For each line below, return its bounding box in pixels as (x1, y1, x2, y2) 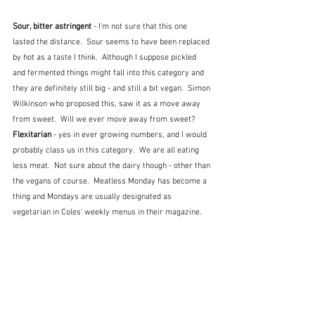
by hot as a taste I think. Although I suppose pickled (13, 53, 198, 63)
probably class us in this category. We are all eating (13, 146, 201, 156)
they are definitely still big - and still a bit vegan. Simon (13, 84, 212, 94)
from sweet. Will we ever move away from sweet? (13, 115, 195, 125)
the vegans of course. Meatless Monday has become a (13, 176, 209, 187)
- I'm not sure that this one (94, 22, 189, 32)
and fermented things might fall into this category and (13, 68, 206, 79)
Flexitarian (13, 130, 53, 141)
